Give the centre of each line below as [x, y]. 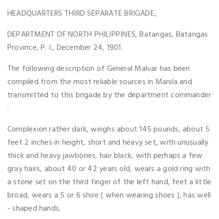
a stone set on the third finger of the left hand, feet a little [109, 182]
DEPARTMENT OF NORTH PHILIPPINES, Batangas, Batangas [108, 34]
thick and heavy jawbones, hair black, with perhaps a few [105, 156]
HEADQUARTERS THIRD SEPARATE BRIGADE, [82, 13]
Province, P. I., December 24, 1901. [65, 48]
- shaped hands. [34, 208]
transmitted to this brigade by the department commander [109, 95]
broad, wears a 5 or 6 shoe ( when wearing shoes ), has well [109, 195]
